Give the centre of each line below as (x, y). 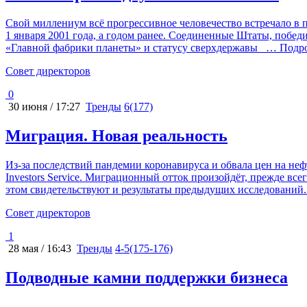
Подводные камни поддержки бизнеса (147, 277)
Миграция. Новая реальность (116, 136)
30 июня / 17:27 (43, 107)
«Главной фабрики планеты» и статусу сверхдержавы (133, 48)
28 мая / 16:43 (38, 249)
